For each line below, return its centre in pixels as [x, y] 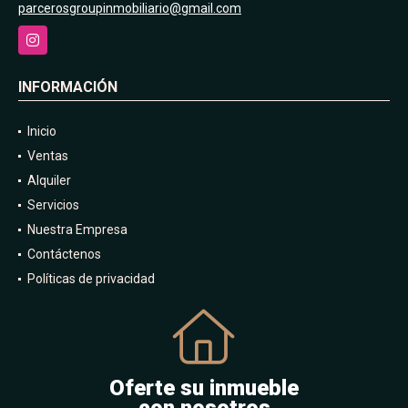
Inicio [42, 131]
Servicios [53, 204]
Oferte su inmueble [204, 388]
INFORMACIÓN [68, 87]
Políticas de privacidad [91, 278]
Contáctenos [64, 254]
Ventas [48, 155]
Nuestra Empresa [77, 229]
